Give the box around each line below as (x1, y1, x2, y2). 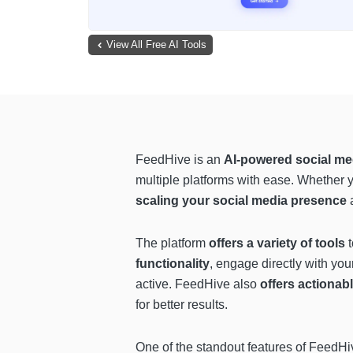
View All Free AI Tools (106, 39, 206, 51)
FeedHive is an (136, 153, 224, 167)
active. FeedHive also (136, 277, 260, 292)
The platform (136, 236, 209, 251)
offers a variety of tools (209, 236, 345, 251)
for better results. (136, 298, 228, 312)
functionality (136, 257, 210, 271)
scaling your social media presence (136, 194, 347, 208)
